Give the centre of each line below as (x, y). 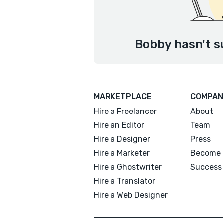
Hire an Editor (119, 125)
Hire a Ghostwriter (128, 167)
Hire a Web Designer (131, 195)
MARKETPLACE (123, 96)
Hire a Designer (122, 139)
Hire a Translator (124, 181)
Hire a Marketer (122, 153)
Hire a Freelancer (125, 111)
